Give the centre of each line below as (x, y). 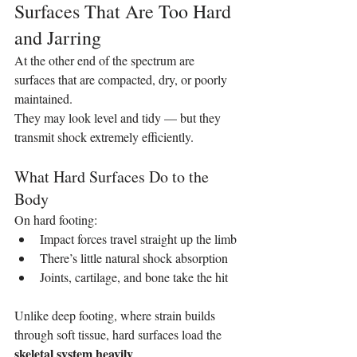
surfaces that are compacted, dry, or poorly (122, 79)
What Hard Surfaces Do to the (114, 176)
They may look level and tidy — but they (119, 117)
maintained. (43, 98)
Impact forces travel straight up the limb (138, 238)
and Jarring (58, 37)
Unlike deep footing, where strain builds (116, 315)
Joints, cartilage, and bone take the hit (134, 277)
